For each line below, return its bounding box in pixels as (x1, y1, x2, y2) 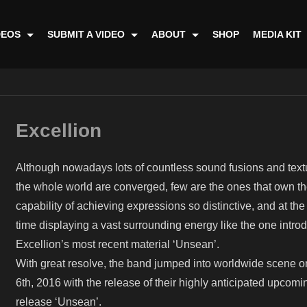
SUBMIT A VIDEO (47, 29, 128, 40)
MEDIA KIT (253, 29, 305, 40)
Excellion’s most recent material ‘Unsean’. (16, 238, 219, 250)
